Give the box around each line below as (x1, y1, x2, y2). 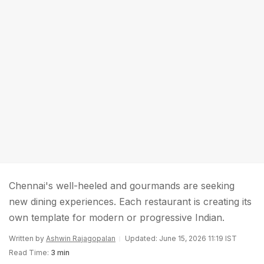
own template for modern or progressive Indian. (9, 212, 225, 223)
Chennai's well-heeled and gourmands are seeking (9, 180, 235, 192)
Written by (9, 234, 46, 243)
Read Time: (9, 248, 49, 257)
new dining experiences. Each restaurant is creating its (9, 196, 252, 207)
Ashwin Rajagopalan (46, 234, 115, 243)
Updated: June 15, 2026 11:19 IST (125, 234, 237, 243)
